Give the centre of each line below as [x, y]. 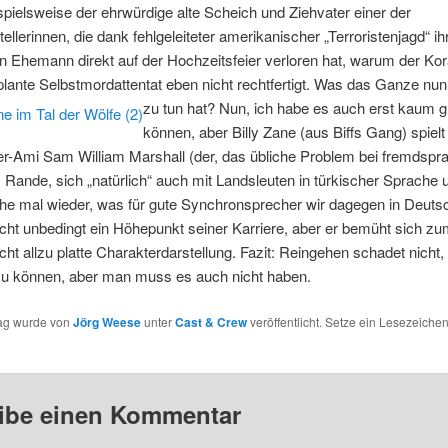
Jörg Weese [106, 321]
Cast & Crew [210, 321]
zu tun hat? [180, 108]
